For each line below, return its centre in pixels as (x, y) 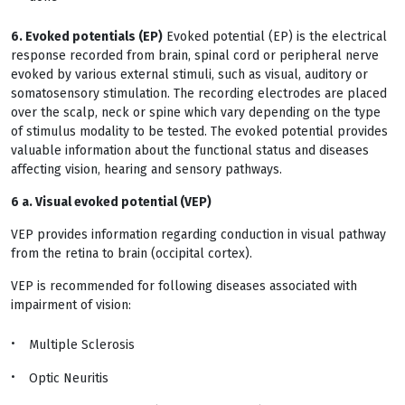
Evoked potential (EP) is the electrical (275, 37)
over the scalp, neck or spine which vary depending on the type (196, 113)
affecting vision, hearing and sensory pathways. (146, 170)
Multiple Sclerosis (82, 345)
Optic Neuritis (69, 378)
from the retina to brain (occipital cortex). (132, 254)
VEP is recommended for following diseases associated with (184, 286)
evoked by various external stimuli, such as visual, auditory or (189, 75)
